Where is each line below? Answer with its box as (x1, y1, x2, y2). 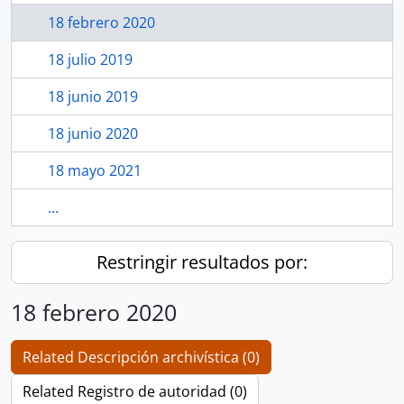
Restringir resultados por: (96, 250, 308, 274)
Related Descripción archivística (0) (23, 347, 260, 367)
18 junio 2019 (48, 87, 138, 106)
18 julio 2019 (48, 50, 133, 69)
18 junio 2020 (48, 124, 138, 143)
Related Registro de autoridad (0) (23, 381, 247, 401)
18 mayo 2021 (48, 161, 142, 180)
